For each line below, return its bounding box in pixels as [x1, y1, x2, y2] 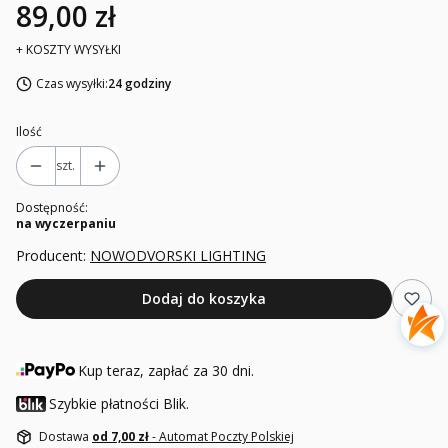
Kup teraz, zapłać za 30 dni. [78, 361, 255, 381]
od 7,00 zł [92, 428, 152, 446]
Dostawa [39, 428, 92, 446]
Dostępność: [16, 199, 88, 217]
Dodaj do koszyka [142, 289, 266, 309]
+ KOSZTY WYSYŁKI [16, 41, 121, 59]
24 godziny [107, 75, 171, 93]
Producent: [16, 246, 90, 266]
